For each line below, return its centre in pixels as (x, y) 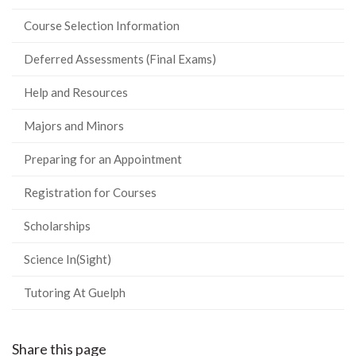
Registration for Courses (90, 192)
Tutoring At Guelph (75, 292)
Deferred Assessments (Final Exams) (120, 58)
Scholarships (57, 225)
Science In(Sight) (68, 259)
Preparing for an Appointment (103, 159)
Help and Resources (76, 92)
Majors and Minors (74, 125)
